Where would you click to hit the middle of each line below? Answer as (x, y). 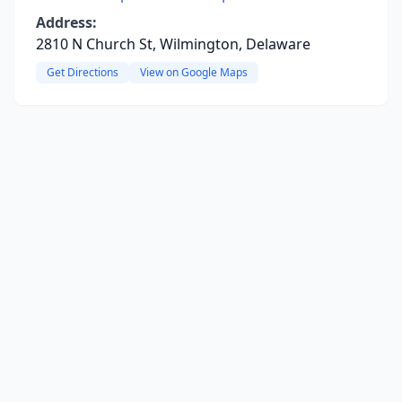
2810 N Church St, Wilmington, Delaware (173, 44)
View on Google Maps (194, 72)
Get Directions (83, 72)
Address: (66, 22)
